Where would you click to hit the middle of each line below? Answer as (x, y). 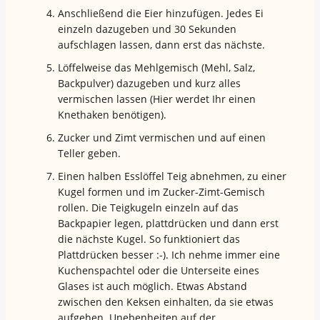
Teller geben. (89, 153)
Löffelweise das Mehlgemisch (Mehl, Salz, (156, 67)
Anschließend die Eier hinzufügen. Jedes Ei (161, 13)
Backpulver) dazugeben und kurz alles (149, 83)
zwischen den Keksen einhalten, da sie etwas (166, 301)
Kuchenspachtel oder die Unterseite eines (159, 270)
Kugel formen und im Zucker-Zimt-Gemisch (161, 191)
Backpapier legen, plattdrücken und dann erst (168, 223)
